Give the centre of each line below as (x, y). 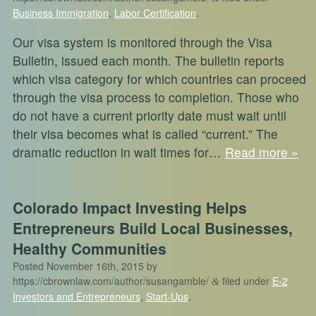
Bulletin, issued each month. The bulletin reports (148, 60)
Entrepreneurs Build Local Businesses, (152, 227)
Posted (29, 266)
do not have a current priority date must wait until (149, 115)
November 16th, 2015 (95, 266)
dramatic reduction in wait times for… (119, 152)
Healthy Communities (89, 248)
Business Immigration (60, 12)
